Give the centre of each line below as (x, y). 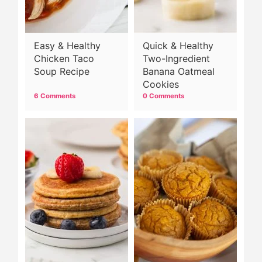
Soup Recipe (62, 71)
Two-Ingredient (176, 58)
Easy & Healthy (67, 45)
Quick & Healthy (178, 45)
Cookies (161, 84)
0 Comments (163, 96)
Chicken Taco (64, 58)
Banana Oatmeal (179, 71)
